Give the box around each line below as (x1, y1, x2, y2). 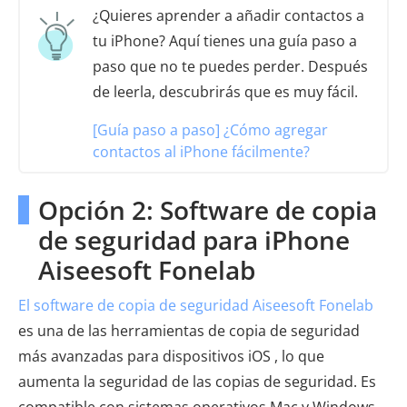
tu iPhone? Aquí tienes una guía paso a (93, 30, 357, 51)
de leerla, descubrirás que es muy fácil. (93, 81, 358, 102)
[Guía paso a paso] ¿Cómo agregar (93, 119, 328, 140)
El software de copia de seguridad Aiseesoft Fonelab (18, 294, 373, 315)
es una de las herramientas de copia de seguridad (18, 320, 360, 341)
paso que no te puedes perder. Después (93, 55, 368, 76)
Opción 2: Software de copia (38, 192, 377, 227)
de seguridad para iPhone (38, 222, 350, 257)
